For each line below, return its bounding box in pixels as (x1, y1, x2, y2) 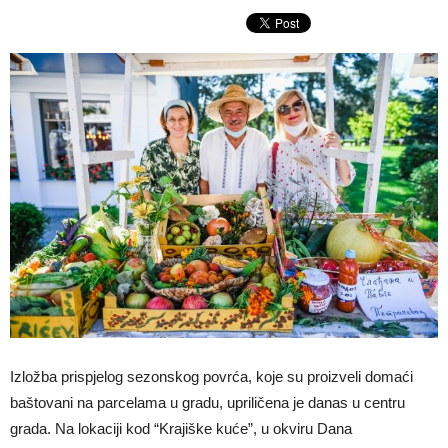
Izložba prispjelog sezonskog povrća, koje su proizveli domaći (10, 368, 413, 386)
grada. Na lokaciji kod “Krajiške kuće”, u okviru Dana (10, 420, 352, 438)
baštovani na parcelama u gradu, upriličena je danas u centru (10, 394, 405, 412)
